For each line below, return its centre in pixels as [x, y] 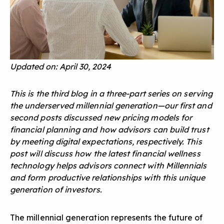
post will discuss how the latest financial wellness [105, 154]
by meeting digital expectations [71, 142]
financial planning [45, 130]
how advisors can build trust [154, 130]
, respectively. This [167, 142]
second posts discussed [57, 118]
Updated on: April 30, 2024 [60, 67]
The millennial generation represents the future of [106, 218]
